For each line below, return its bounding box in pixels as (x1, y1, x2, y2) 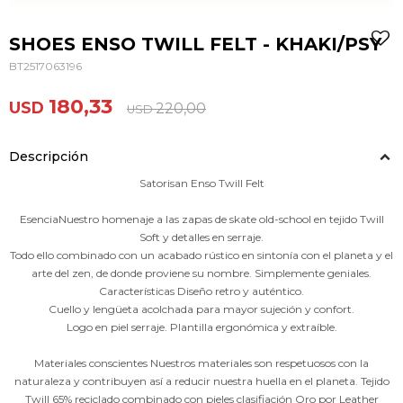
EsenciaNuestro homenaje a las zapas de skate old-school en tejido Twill (19, 212, 384, 226)
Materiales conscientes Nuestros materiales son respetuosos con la (34, 356, 369, 370)
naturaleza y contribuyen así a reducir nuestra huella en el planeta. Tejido (13, 374, 390, 388)
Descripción (9, 148, 88, 165)
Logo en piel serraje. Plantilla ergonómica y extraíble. (66, 320, 337, 334)
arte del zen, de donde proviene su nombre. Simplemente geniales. (31, 266, 372, 280)
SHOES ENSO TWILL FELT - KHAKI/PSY (9, 33, 381, 55)
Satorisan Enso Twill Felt (139, 176, 264, 190)
